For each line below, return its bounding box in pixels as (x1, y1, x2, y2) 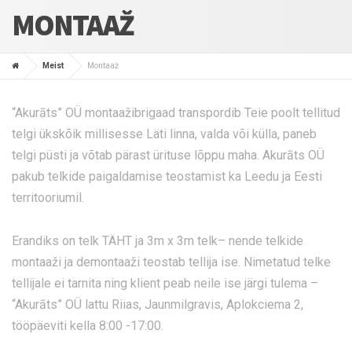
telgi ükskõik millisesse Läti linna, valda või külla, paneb (12, 126, 317, 142)
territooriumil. (12, 190, 84, 206)
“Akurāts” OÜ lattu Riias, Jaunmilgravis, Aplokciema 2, (12, 297, 303, 313)
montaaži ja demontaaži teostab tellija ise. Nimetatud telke (12, 255, 331, 270)
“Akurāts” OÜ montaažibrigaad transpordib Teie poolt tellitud (12, 105, 340, 121)
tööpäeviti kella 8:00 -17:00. (12, 318, 163, 334)
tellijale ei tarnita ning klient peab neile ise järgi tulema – (12, 276, 318, 291)
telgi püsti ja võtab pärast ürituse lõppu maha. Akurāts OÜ (12, 148, 324, 163)
